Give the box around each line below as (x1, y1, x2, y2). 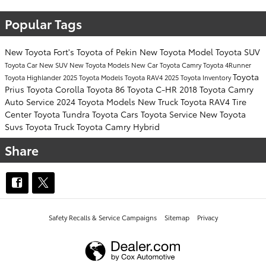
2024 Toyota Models (56, 95, 138, 107)
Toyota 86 (87, 83, 127, 95)
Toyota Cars (92, 107, 141, 120)
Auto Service (5, 95, 56, 107)
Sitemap (164, 212, 189, 222)
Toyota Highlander (5, 72, 63, 82)
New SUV (39, 59, 69, 69)
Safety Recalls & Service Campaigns (48, 212, 157, 222)
